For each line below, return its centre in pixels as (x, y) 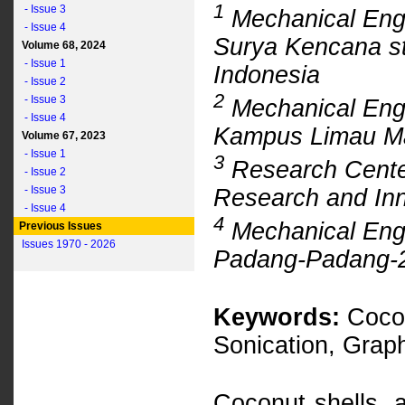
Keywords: (277, 317)
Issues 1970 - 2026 (69, 244)
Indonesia (267, 75)
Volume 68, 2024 (61, 45)
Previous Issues (59, 226)
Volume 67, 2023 (61, 136)
